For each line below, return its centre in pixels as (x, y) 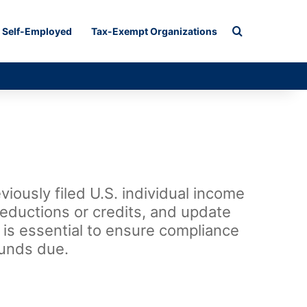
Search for (269, 31)
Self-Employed (37, 31)
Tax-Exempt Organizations (154, 31)
